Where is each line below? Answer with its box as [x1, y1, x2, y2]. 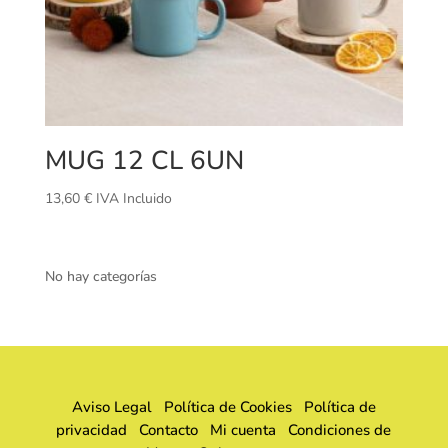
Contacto [139, 420, 199, 441]
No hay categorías [44, 267, 157, 287]
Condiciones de [288, 420, 392, 441]
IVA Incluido [95, 189, 172, 208]
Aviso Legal [71, 397, 152, 418]
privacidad [56, 420, 128, 441]
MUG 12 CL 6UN [44, 143, 244, 178]
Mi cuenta [210, 420, 277, 441]
